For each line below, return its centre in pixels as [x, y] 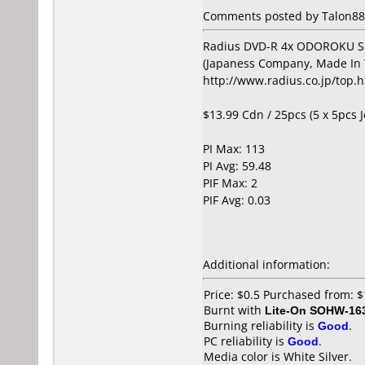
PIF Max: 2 [230, 183]
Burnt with [234, 310]
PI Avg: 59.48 [237, 166]
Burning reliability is [261, 325]
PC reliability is [246, 341]
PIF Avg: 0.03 [237, 200]
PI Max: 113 [234, 149]
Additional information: [266, 264]
